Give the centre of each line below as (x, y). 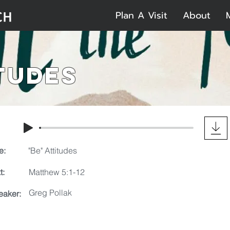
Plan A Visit (141, 15)
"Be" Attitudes (53, 150)
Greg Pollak (50, 193)
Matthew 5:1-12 (57, 172)
